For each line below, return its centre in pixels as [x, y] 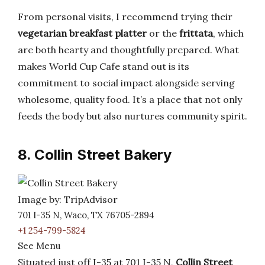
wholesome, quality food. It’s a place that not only [130, 99]
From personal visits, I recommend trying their [125, 17]
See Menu [39, 246]
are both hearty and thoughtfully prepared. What [128, 50]
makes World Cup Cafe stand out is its [104, 66]
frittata [196, 33]
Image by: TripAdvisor [68, 199]
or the [163, 33]
